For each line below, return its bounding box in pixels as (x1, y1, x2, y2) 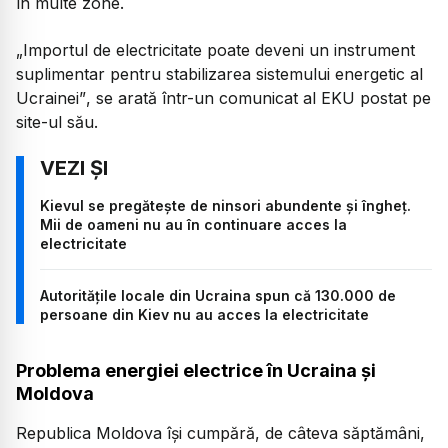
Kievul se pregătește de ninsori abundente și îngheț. (40, 197, 411, 215)
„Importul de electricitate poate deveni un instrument (16, 39, 415, 60)
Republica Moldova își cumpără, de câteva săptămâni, (16, 423, 425, 444)
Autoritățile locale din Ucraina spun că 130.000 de (40, 287, 396, 305)
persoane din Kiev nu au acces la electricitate (40, 306, 369, 324)
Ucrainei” (16, 87, 86, 108)
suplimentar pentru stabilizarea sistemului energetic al (16, 63, 423, 84)
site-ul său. (16, 111, 98, 132)
